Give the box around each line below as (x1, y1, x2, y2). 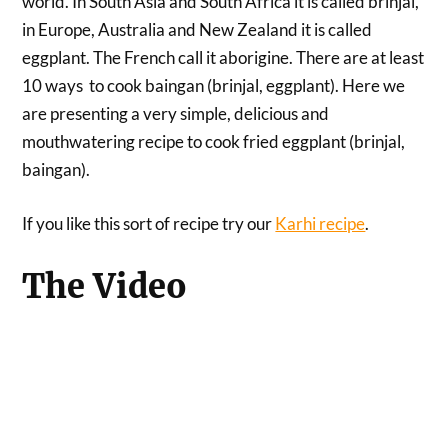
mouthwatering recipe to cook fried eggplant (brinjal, (22, 131, 406, 153)
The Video (22, 265, 188, 307)
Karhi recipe (275, 212, 366, 234)
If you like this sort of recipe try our (22, 212, 276, 234)
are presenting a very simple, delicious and (22, 103, 330, 125)
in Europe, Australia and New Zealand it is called (22, 19, 373, 41)
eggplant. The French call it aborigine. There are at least (22, 47, 425, 69)
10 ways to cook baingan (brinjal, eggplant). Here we (22, 75, 406, 97)
